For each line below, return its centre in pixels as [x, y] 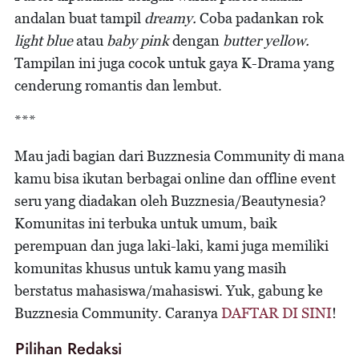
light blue [44, 41]
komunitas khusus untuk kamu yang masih [150, 268]
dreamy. [172, 18]
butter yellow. [266, 41]
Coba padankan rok [262, 18]
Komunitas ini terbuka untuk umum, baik [146, 224]
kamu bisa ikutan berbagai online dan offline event [175, 179]
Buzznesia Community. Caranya [118, 313]
